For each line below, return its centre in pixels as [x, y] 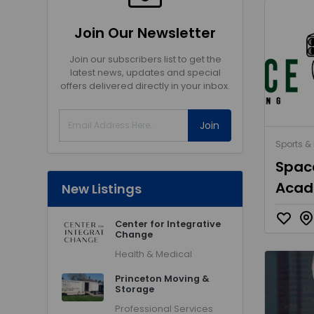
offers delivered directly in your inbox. [145, 86]
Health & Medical [153, 254]
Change [134, 234]
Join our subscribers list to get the [145, 59]
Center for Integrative [168, 224]
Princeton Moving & [162, 279]
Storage [135, 289]
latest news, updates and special [145, 73]
